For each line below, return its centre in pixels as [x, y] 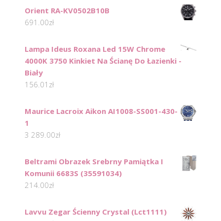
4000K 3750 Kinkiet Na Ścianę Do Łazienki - [103, 60]
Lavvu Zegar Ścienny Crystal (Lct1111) [96, 211]
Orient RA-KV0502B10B [67, 10]
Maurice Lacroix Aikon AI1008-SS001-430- [101, 111]
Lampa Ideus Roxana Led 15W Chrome [95, 49]
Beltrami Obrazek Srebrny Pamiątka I [94, 161]
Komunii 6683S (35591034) [73, 173]
